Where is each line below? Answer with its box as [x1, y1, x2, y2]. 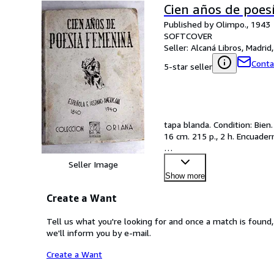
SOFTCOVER [164, 30, 212, 41]
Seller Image [68, 158, 118, 169]
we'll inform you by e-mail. [46, 227, 151, 238]
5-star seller [164, 61, 212, 72]
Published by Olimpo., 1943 [164, 18, 270, 29]
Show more [165, 171, 205, 180]
